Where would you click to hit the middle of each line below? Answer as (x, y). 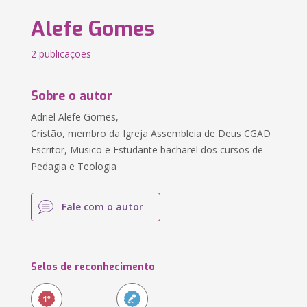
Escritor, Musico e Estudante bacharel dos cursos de (147, 150)
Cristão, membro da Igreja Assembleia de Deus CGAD (151, 133)
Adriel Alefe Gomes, (75, 117)
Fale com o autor (103, 207)
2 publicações (61, 54)
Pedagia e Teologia (74, 166)
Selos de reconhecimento (93, 267)
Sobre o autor (72, 96)
